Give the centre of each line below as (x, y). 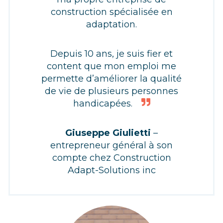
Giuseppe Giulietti (108, 133)
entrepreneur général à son (111, 145)
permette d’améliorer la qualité (111, 79)
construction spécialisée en (111, 12)
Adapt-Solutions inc (111, 170)
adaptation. (111, 25)
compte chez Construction (111, 158)
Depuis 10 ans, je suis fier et (111, 54)
